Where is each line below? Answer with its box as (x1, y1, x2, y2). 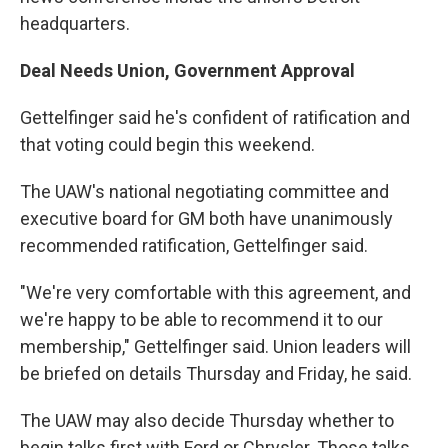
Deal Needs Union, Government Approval (20, 59, 355, 81)
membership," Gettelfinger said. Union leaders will (20, 335, 411, 357)
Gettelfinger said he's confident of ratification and (20, 106, 410, 128)
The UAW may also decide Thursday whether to (20, 409, 394, 431)
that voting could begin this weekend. (20, 133, 315, 155)
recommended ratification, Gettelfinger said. (20, 234, 368, 256)
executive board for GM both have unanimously (20, 207, 393, 229)
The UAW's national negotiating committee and (20, 180, 389, 202)
